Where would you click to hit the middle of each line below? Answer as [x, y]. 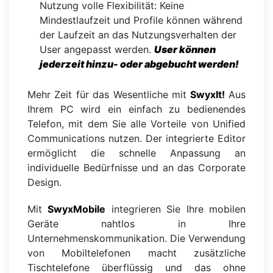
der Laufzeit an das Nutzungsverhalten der [138, 34]
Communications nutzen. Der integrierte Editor [136, 138]
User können [185, 49]
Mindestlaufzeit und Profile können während [141, 20]
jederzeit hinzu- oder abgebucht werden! [139, 64]
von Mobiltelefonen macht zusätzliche [136, 253]
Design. [44, 182]
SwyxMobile [77, 209]
